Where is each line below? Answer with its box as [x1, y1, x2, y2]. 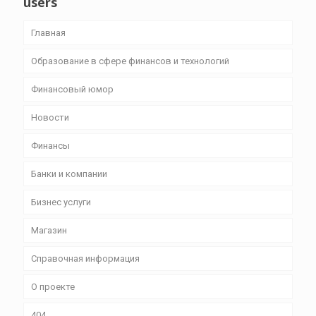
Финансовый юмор [31, 84, 114, 95]
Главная [31, 28, 66, 39]
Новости [31, 112, 69, 123]
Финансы [31, 140, 70, 152]
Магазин [31, 225, 67, 236]
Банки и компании [31, 169, 107, 180]
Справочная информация [31, 253, 140, 265]
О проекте [31, 281, 75, 293]
